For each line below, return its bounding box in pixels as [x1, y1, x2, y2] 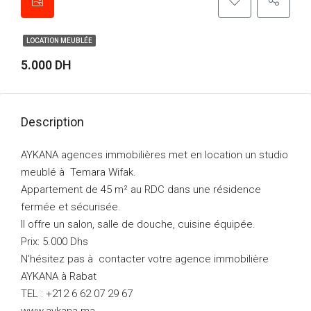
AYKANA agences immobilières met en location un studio [21, 149, 288, 161]
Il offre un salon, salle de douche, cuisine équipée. [21, 218, 255, 230]
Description [21, 115, 84, 129]
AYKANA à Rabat [21, 270, 96, 283]
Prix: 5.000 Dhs [21, 235, 88, 248]
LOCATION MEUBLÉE [26, 37, 92, 44]
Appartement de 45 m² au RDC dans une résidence [21, 183, 261, 196]
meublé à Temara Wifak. [21, 166, 136, 178]
